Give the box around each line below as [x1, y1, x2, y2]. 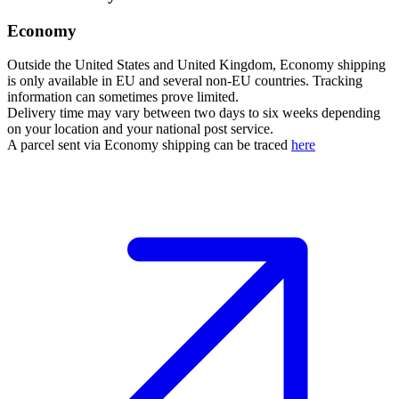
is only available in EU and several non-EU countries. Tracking [7, 73, 362, 89]
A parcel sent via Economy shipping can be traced [7, 137, 291, 153]
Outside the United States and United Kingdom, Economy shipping [7, 57, 386, 73]
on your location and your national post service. [7, 121, 273, 137]
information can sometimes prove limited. [7, 89, 239, 105]
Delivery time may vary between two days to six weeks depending [7, 105, 380, 121]
